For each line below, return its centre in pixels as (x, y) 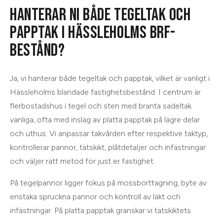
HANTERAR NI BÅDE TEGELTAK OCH (100, 15)
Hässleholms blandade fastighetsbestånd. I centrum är (105, 92)
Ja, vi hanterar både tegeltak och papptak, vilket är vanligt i (110, 78)
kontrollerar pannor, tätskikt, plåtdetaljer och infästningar (108, 147)
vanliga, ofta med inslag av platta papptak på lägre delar (105, 119)
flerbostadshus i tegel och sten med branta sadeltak (101, 106)
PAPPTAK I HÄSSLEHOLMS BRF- (93, 33)
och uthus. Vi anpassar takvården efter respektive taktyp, (109, 133)
